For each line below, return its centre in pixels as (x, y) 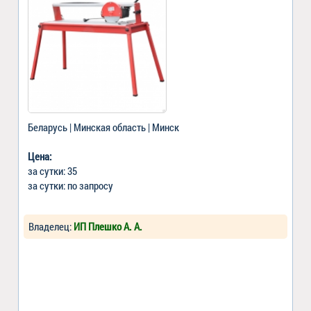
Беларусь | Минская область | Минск (103, 127)
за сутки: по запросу (70, 185)
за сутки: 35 (52, 170)
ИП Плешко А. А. (108, 226)
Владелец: (51, 226)
